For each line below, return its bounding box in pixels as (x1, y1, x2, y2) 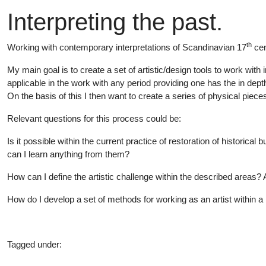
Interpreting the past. (7, 9, 223, 35)
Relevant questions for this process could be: (7, 113, 181, 123)
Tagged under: (7, 239, 62, 249)
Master (68, 242, 90, 249)
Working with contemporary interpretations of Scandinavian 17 (7, 42, 246, 52)
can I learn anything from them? (7, 149, 129, 159)
